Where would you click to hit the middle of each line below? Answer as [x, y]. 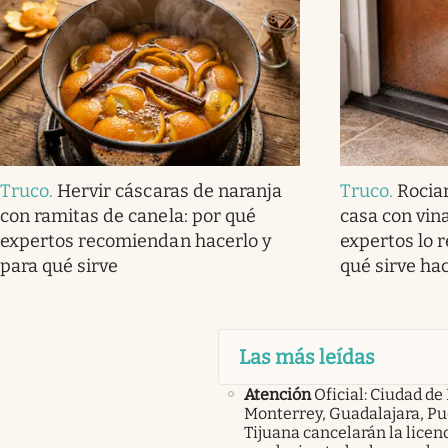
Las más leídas [306, 356]
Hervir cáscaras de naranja [169, 190]
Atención [277, 394]
